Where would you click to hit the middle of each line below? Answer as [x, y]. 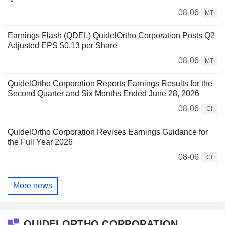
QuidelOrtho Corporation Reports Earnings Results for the [110, 83]
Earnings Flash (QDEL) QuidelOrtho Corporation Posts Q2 [111, 35]
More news [33, 186]
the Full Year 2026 [40, 142]
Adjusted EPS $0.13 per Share [62, 45]
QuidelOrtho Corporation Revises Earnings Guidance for [108, 132]
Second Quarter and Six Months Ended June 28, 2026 [103, 93]
